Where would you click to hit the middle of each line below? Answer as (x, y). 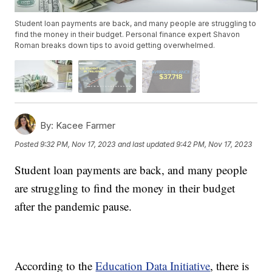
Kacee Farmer (85, 125)
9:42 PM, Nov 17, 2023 (214, 144)
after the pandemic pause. (73, 206)
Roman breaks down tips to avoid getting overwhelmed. (115, 46)
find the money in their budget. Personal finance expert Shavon (127, 35)
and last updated (146, 144)
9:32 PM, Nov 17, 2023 (78, 144)
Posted (28, 144)
